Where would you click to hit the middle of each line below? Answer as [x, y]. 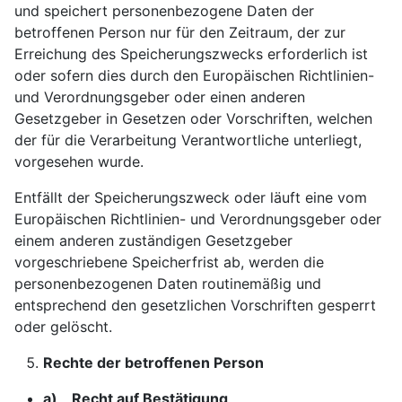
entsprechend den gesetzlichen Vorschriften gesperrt [195, 305]
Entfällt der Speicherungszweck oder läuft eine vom [191, 197]
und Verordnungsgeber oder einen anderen [160, 97]
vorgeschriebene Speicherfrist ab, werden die [169, 262]
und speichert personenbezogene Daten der [164, 11]
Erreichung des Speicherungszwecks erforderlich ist [191, 54]
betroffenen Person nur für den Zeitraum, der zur [180, 32]
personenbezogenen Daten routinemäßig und [168, 284]
